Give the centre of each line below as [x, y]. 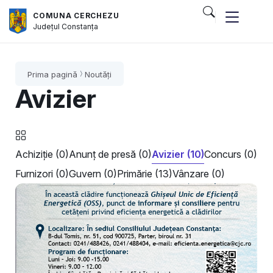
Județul [48, 26]
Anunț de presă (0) [110, 154]
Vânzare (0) [199, 174]
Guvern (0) [93, 174]
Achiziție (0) [42, 154]
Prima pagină [52, 74]
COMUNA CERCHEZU [76, 15]
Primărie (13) [145, 174]
